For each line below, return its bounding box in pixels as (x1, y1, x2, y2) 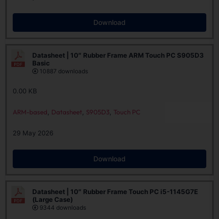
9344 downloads (38, 204, 86, 211)
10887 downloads (38, 67, 88, 75)
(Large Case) (32, 196, 73, 203)
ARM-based (13, 108, 47, 116)
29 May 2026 (13, 129, 53, 137)
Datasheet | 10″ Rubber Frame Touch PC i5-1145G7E (32, 188, 198, 196)
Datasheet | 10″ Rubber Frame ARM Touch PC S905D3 (32, 51, 204, 59)
